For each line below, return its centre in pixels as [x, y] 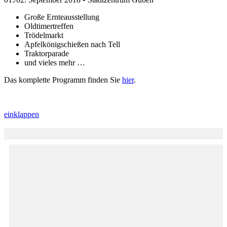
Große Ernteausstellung [62, 17]
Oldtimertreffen [49, 26]
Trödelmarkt [44, 35]
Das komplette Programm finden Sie [63, 80]
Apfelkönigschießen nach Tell [72, 45]
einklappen [22, 115]
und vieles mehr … [55, 63]
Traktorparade [47, 54]
